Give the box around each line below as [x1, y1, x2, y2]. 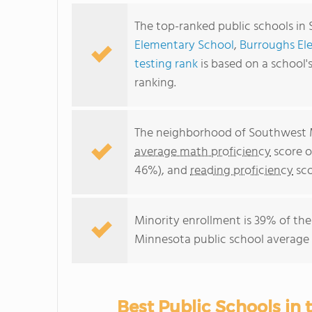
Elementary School [134, 36, 234, 56]
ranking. [134, 73, 176, 93]
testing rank [134, 54, 198, 75]
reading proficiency [190, 161, 293, 181]
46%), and [134, 161, 190, 181]
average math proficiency [134, 142, 271, 162]
